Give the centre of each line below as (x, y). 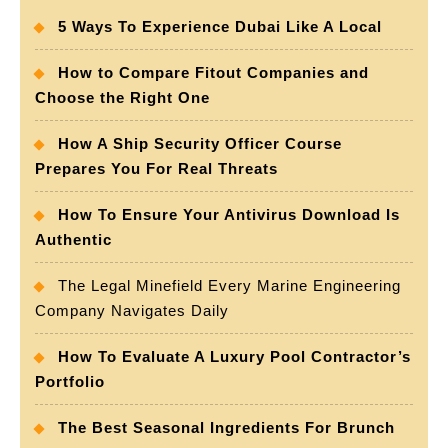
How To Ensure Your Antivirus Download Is (229, 215)
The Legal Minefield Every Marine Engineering (229, 286)
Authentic (73, 240)
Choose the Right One (122, 98)
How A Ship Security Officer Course (200, 144)
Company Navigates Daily (132, 311)
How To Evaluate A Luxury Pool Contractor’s (234, 357)
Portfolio (70, 382)
